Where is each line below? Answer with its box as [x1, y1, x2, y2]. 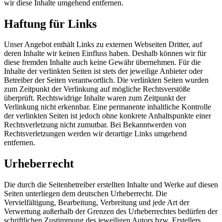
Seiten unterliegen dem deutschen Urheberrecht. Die [4, 189, 167, 198]
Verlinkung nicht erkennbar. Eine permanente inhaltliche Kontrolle [4, 103, 211, 111]
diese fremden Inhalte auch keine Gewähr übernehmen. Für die [4, 58, 201, 67]
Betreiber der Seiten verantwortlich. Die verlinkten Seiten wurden [4, 76, 209, 85]
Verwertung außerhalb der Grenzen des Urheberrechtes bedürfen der [4, 207, 218, 216]
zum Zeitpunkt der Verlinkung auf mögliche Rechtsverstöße [4, 85, 190, 94]
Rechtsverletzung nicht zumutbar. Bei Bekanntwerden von [4, 120, 186, 129]
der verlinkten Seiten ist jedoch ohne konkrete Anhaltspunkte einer [4, 111, 211, 120]
